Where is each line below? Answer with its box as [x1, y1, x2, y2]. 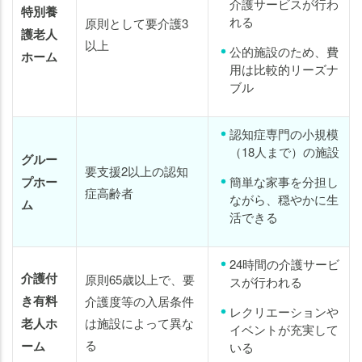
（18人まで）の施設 [229, 143, 339, 161]
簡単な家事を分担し [229, 173, 339, 191]
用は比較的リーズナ [229, 61, 339, 78]
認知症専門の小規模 [229, 125, 339, 143]
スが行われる [229, 273, 302, 291]
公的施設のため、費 [229, 43, 339, 61]
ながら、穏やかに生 [229, 191, 339, 208]
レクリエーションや [229, 303, 339, 321]
